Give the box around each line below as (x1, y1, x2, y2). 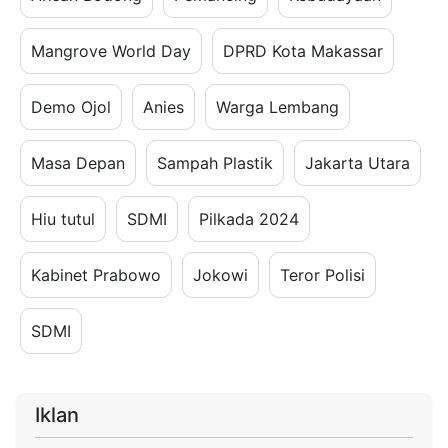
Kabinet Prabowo (31, 264, 161, 285)
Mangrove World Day (31, 40, 191, 61)
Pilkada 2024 (199, 208, 299, 229)
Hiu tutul (31, 208, 95, 229)
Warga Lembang (216, 96, 339, 117)
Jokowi (193, 264, 248, 285)
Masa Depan (31, 152, 125, 173)
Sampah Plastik (157, 152, 273, 173)
